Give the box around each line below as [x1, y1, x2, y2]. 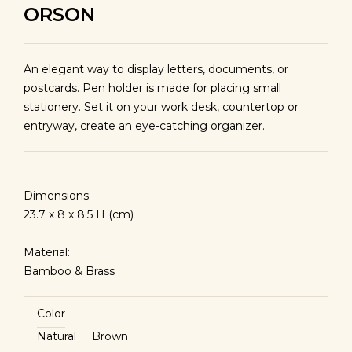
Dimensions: [24, 189, 91, 203]
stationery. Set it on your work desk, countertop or [24, 100, 299, 114]
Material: [24, 245, 70, 259]
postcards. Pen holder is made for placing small [24, 81, 281, 95]
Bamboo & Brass [24, 264, 115, 278]
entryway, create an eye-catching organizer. [24, 119, 265, 133]
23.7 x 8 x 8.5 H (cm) [24, 207, 134, 222]
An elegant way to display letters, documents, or [24, 62, 288, 76]
